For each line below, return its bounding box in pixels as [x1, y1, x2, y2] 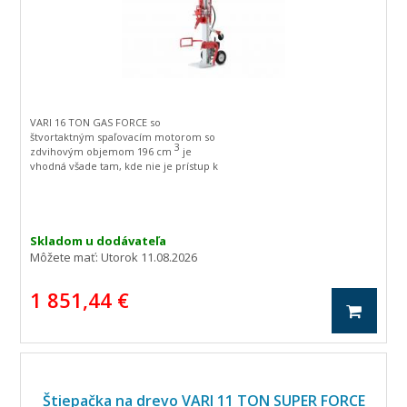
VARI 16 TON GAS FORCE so [30, 115, 162, 129]
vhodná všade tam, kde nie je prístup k [30, 159, 219, 173]
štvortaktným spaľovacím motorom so [30, 130, 216, 144]
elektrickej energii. [30, 174, 123, 187]
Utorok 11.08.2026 [101, 249, 198, 265]
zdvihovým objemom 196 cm [30, 144, 175, 158]
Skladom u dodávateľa [30, 233, 167, 249]
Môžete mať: [30, 249, 102, 265]
